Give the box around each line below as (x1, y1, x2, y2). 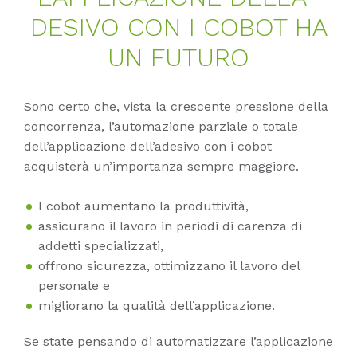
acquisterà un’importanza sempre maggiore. (24, 159, 303, 175)
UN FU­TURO (108, 42, 249, 73)
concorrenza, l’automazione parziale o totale (24, 119, 298, 135)
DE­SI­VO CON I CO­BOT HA (29, 12, 328, 43)
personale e (38, 278, 114, 294)
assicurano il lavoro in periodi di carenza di (38, 218, 302, 234)
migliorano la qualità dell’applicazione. (38, 298, 279, 314)
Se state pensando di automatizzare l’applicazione (24, 334, 333, 350)
